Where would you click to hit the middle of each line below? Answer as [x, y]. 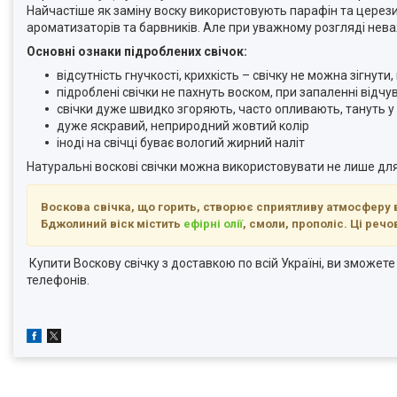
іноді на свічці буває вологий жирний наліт [181, 142]
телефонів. [58, 280]
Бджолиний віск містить [112, 223]
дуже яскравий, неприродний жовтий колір [183, 125]
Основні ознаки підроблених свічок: [137, 51]
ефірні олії [213, 223]
